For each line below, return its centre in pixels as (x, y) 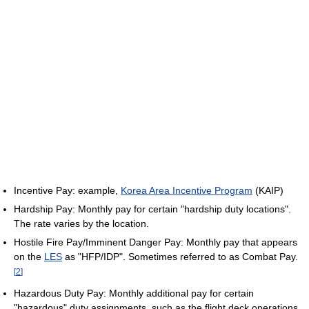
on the (29, 256)
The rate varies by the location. (81, 223)
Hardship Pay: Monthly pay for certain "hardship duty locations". (152, 209)
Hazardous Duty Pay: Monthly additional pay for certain (134, 293)
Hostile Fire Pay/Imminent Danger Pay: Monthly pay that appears (156, 242)
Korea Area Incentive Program (187, 190)
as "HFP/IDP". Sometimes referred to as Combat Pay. (180, 256)
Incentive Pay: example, (67, 190)
